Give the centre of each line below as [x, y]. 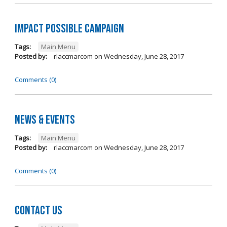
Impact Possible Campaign [69, 29]
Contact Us [38, 211]
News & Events [45, 120]
